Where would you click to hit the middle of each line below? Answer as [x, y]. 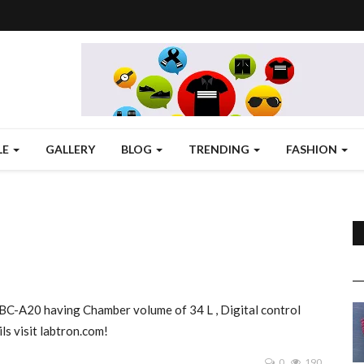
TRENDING [220, 149]
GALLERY [70, 149]
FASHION [313, 149]
